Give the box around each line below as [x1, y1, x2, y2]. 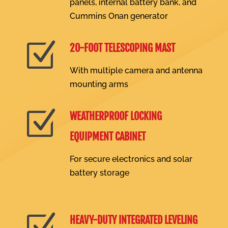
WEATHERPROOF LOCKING [69, 110, 162, 123]
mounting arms [69, 79, 128, 90]
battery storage [69, 168, 129, 178]
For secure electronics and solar [69, 154, 192, 164]
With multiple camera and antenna [69, 66, 203, 76]
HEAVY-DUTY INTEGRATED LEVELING [69, 214, 197, 227]
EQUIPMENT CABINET [69, 130, 146, 144]
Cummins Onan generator [69, 11, 168, 21]
